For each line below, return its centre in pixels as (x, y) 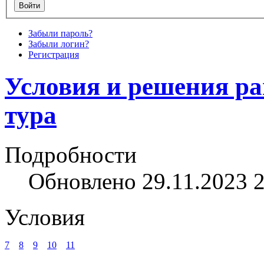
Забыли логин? (59, 44)
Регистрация (54, 55)
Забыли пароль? (60, 34)
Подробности (71, 154)
